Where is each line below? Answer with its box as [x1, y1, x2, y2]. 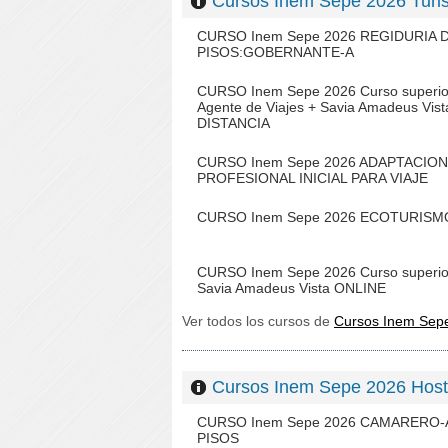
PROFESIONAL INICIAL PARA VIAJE [197, 170, 428, 186]
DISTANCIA [197, 115, 270, 131]
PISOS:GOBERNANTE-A [197, 44, 354, 60]
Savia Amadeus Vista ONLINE [197, 280, 386, 296]
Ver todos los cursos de [182, 313, 334, 329]
